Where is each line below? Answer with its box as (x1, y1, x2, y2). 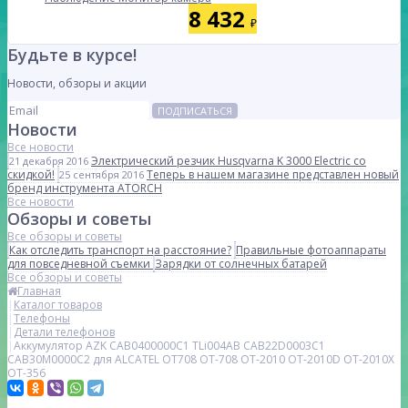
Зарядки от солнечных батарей (155, 256, 327, 271)
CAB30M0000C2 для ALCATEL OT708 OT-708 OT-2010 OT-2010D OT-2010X (7, 352, 394, 367)
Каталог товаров (14, 297, 102, 312)
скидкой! (7, 167, 55, 182)
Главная (17, 283, 61, 299)
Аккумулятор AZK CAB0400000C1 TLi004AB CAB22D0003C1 (14, 338, 325, 353)
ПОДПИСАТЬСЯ (158, 104, 232, 117)
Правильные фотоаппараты (236, 242, 386, 258)
